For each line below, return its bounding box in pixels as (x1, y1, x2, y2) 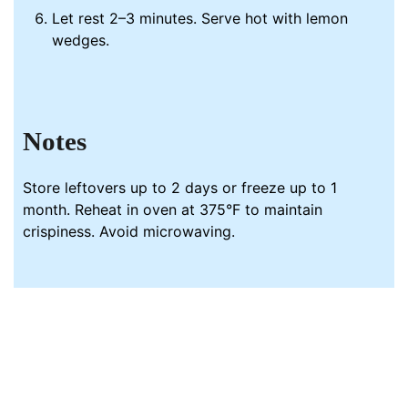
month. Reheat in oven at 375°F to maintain (23, 199, 323, 219)
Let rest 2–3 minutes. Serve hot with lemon (52, 9, 349, 28)
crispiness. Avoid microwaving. (23, 221, 236, 240)
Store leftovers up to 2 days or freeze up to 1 (23, 178, 338, 197)
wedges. (52, 31, 110, 50)
